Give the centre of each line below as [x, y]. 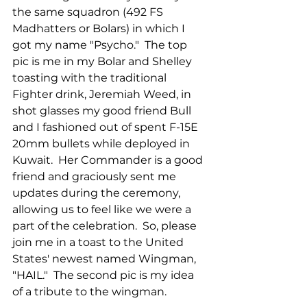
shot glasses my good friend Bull [103, 110]
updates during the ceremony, [98, 193]
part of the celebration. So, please [106, 225]
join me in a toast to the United [99, 242]
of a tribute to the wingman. [89, 291]
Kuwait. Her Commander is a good [109, 160]
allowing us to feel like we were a [103, 209]
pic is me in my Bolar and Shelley [103, 61]
